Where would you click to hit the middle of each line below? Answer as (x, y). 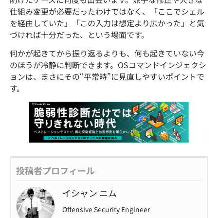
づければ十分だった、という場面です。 (79, 34)
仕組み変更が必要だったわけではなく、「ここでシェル (107, 11)
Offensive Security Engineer (106, 209)
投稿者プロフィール (55, 170)
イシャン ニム (90, 193)
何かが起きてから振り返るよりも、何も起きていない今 (107, 53)
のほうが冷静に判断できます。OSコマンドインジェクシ (108, 65)
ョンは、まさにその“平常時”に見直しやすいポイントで (107, 77)
